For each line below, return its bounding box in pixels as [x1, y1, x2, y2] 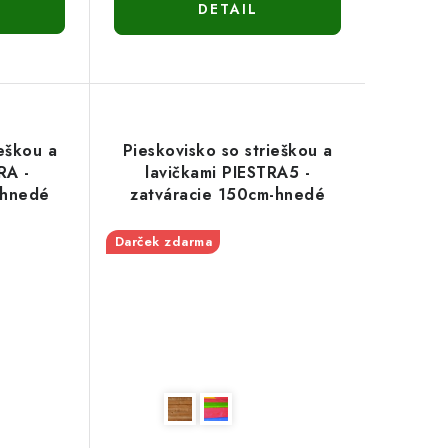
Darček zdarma [114, 232, 213, 252]
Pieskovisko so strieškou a [122, 139, 333, 163]
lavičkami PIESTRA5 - [145, 161, 311, 185]
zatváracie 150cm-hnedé [130, 183, 326, 207]
